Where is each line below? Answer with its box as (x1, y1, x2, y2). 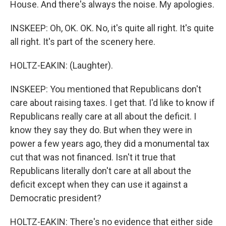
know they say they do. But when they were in (10, 125, 192, 135)
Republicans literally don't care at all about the (10, 165, 191, 176)
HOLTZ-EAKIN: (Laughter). (10, 60, 113, 71)
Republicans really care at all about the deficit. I (10, 111, 196, 122)
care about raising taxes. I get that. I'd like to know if (10, 97, 215, 108)
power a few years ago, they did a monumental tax (10, 138, 209, 149)
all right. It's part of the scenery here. (10, 36, 155, 47)
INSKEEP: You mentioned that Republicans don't (10, 84, 201, 94)
